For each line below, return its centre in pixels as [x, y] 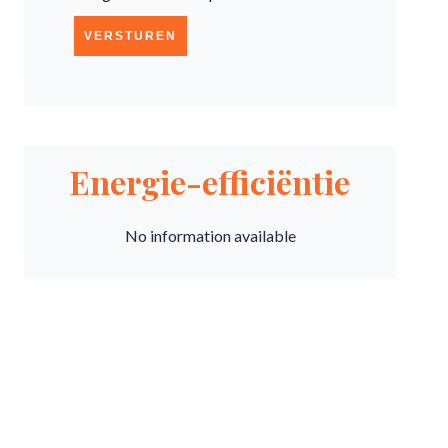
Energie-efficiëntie [210, 182]
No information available [210, 236]
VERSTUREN [130, 36]
